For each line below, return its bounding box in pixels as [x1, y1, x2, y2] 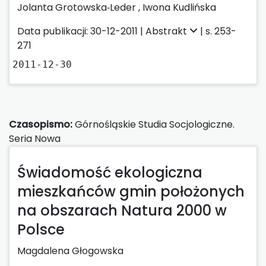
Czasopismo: [9, 117, 72, 131]
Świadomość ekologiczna [17, 162, 202, 182]
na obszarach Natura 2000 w [17, 200, 227, 220]
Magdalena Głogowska [17, 243, 123, 258]
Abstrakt [145, 24, 189, 38]
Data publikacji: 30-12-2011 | [17, 24, 145, 38]
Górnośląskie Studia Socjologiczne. [72, 117, 235, 131]
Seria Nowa [9, 131, 61, 145]
